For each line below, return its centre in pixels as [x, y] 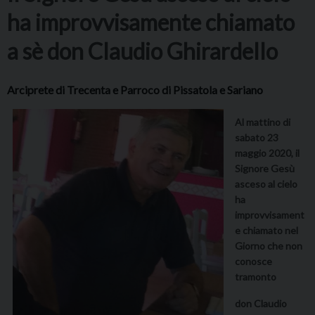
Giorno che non [269, 246]
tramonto [256, 277]
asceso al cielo [266, 184]
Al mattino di [263, 122]
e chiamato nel [266, 231]
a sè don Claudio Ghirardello [142, 51]
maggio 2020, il [267, 153]
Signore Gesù [265, 169]
